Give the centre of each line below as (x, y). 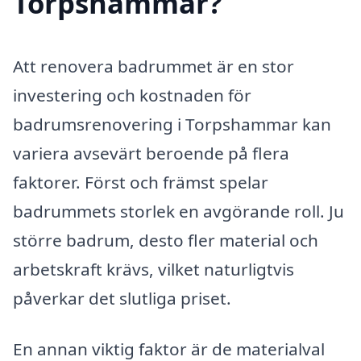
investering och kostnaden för (132, 95)
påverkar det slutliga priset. (122, 298)
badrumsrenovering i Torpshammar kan (172, 124)
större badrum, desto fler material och (166, 240)
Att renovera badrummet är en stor (154, 66)
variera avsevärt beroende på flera (151, 153)
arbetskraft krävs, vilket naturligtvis (154, 269)
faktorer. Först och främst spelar (141, 182)
